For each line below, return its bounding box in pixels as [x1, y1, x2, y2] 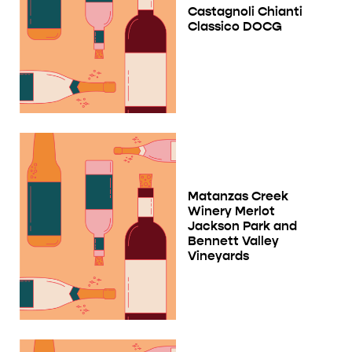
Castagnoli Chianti [188, 4, 302, 20]
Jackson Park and [188, 218, 297, 234]
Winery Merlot [188, 203, 275, 219]
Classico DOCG [188, 19, 282, 35]
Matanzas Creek [188, 189, 288, 204]
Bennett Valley [188, 233, 279, 249]
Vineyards [188, 248, 249, 264]
